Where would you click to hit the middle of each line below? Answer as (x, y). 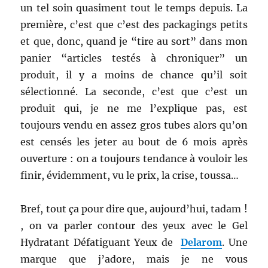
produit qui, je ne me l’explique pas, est (134, 109)
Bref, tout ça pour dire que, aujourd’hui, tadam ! (134, 209)
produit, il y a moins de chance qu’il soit (134, 75)
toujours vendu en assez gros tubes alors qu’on (134, 125)
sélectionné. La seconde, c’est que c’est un (134, 92)
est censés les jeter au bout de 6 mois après (134, 142)
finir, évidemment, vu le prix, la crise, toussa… (130, 176)
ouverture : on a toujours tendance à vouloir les (134, 159)
